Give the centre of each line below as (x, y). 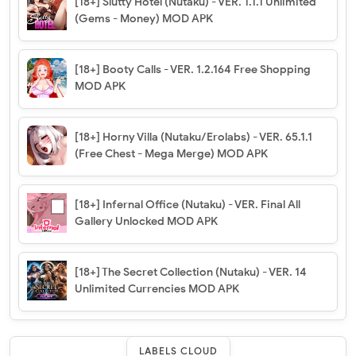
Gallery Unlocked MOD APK (146, 222)
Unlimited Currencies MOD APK (157, 289)
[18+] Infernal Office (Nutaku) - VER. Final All (188, 205)
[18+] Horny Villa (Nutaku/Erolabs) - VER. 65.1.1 (193, 137)
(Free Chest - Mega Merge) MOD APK (171, 154)
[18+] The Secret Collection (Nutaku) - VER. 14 (191, 273)
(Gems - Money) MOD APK (144, 19)
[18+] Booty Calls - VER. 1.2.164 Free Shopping (193, 70)
